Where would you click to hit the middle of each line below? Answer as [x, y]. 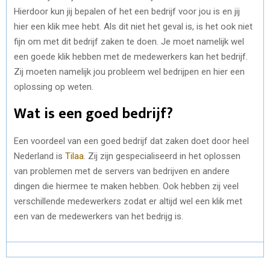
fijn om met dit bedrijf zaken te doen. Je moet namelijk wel [129, 41]
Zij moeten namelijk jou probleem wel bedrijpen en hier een [129, 71]
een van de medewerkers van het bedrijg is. [100, 216]
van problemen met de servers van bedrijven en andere [122, 171]
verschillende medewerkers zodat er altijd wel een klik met [128, 201]
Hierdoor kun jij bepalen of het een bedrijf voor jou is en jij [127, 11]
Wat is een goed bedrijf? [95, 114]
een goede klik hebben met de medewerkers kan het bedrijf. [131, 56]
